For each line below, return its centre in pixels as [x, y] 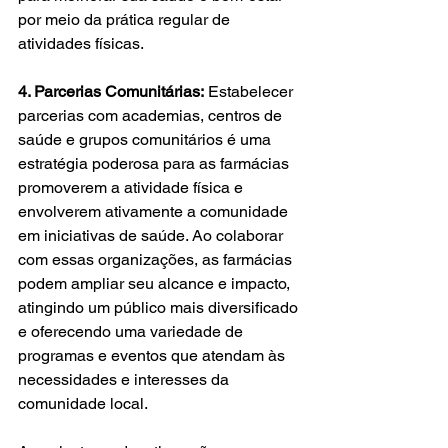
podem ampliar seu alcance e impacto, [156, 283]
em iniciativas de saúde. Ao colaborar [152, 235]
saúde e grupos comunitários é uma [146, 139]
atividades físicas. [81, 43]
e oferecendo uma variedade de [132, 331]
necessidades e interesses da [125, 379]
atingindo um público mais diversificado [160, 307]
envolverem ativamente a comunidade [155, 211]
